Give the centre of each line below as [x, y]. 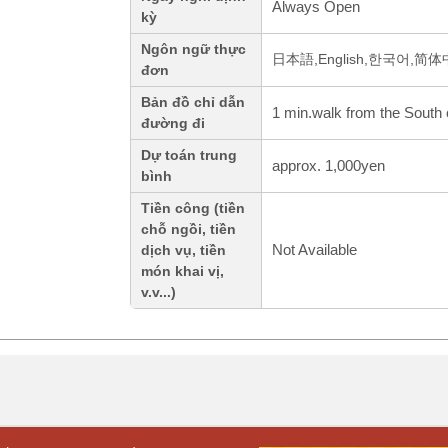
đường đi [173, 124]
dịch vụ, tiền [183, 251]
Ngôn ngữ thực [193, 50]
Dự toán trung [189, 156]
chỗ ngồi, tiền [188, 230]
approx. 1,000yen [328, 166]
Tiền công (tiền [193, 209]
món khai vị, [182, 272]
